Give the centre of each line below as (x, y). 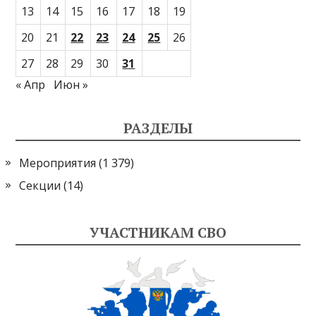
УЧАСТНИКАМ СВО (158, 232)
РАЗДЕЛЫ (158, 128)
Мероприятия (58, 163)
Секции (40, 185)
